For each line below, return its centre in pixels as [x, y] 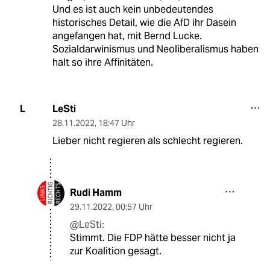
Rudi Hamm [96, 192]
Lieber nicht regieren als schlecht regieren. [147, 140]
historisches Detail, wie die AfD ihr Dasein [144, 22]
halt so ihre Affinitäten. [102, 62]
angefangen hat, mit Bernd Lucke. [127, 36]
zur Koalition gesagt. [116, 251]
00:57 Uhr [134, 206]
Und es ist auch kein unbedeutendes [133, 9]
